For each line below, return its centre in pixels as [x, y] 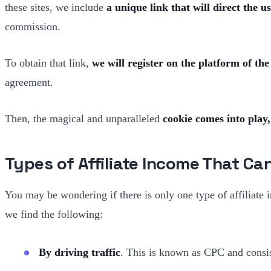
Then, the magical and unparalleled [84, 118]
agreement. [29, 82]
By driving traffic [80, 252]
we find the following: [54, 214]
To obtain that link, [48, 63]
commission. [33, 26]
